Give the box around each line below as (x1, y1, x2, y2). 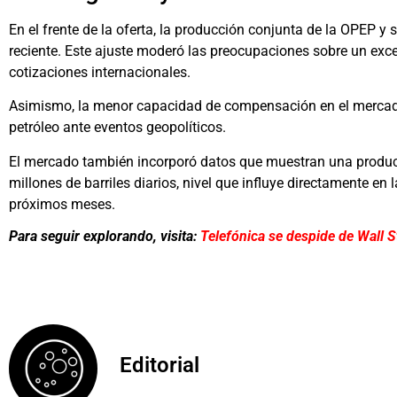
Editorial (120, 352, 199, 378)
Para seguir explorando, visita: (9, 228, 200, 245)
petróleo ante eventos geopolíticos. (9, 119, 226, 136)
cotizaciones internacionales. (9, 63, 191, 81)
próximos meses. (9, 195, 115, 213)
